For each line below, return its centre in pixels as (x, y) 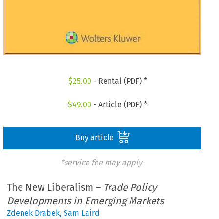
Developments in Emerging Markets (86, 201)
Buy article (95, 137)
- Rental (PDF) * (119, 81)
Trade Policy (130, 187)
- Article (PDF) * (120, 104)
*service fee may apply (101, 162)
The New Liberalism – (55, 187)
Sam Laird (82, 213)
